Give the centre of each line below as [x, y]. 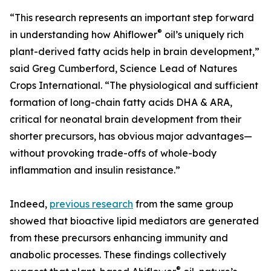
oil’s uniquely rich [203, 35]
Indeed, [30, 204]
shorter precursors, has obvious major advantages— [131, 136]
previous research [91, 204]
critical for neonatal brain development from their [126, 119]
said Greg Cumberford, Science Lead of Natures [123, 69]
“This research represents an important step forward [132, 18]
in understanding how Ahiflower [83, 35]
